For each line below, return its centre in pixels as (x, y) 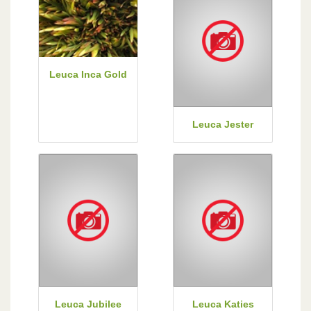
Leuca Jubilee (88, 304)
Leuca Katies (223, 304)
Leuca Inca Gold (88, 75)
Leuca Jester (223, 125)
